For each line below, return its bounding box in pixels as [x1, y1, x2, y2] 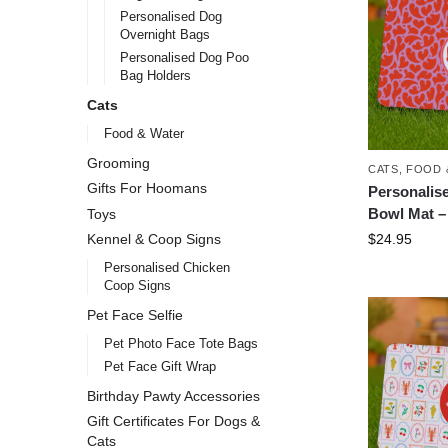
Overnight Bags [120, 27, 211, 43]
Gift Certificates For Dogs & [87, 413, 260, 430]
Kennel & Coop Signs [87, 231, 221, 248]
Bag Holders [120, 68, 192, 84]
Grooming [87, 154, 150, 171]
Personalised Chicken [103, 260, 230, 276]
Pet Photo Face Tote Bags [103, 335, 258, 351]
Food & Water [103, 125, 184, 141]
